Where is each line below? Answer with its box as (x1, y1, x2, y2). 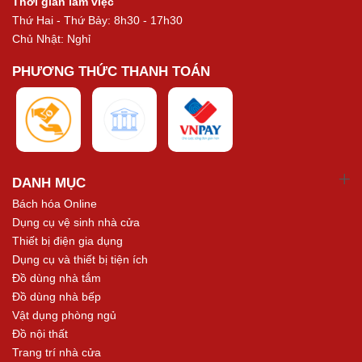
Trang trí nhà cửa (12, 345, 101, 359)
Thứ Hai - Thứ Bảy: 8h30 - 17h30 (12, 13, 183, 27)
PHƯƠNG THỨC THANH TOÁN (12, 63, 210, 79)
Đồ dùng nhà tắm (12, 271, 101, 284)
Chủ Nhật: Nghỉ (12, 32, 90, 45)
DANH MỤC (12, 175, 86, 191)
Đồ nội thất (12, 326, 68, 340)
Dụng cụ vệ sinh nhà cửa (12, 215, 140, 229)
